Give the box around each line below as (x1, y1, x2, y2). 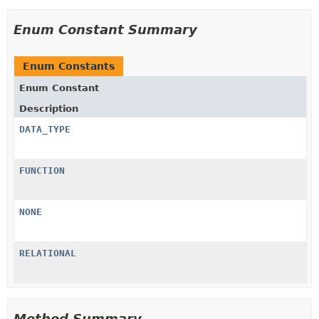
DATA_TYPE (19, 123, 70, 135)
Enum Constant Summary (14, 21, 197, 37)
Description (19, 103, 78, 114)
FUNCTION (19, 164, 65, 176)
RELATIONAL (19, 247, 76, 258)
